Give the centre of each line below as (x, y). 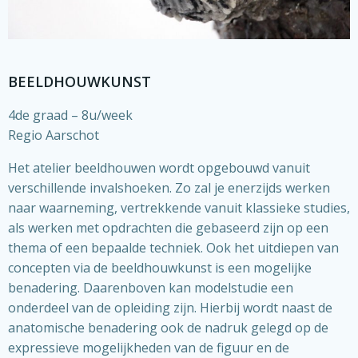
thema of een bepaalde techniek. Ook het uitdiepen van (173, 248)
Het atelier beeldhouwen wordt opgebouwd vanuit (159, 168)
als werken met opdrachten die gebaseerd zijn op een (168, 228)
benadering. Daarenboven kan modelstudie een (151, 288)
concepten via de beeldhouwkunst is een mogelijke (160, 268)
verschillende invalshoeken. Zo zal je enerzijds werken (169, 188)
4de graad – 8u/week (70, 115)
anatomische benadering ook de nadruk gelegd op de (168, 328)
